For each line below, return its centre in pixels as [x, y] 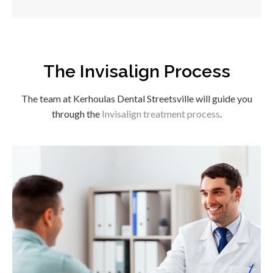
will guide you [223, 99]
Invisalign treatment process [161, 114]
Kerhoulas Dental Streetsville [133, 99]
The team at [47, 99]
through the [76, 114]
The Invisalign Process [136, 72]
